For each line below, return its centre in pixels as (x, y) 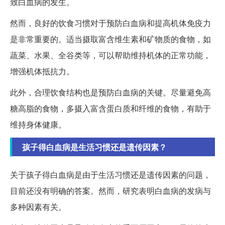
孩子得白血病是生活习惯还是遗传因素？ (94, 147)
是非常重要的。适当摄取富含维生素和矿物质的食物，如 (110, 39)
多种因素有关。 (38, 206)
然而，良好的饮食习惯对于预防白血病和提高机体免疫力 (110, 23)
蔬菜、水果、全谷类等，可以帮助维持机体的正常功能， (110, 55)
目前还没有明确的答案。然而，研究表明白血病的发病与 (110, 190)
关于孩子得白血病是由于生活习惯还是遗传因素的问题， (110, 174)
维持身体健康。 (38, 124)
